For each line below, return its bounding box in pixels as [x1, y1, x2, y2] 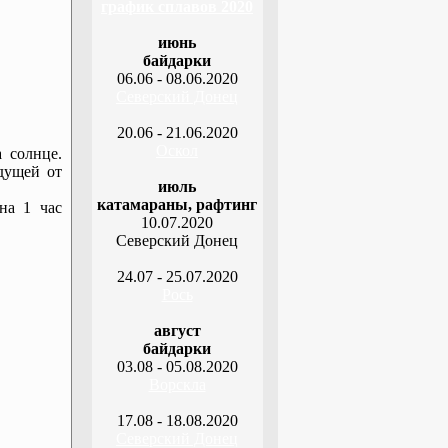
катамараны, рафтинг [97, 196, 257, 213]
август [153, 322, 201, 339]
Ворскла [148, 376, 206, 393]
